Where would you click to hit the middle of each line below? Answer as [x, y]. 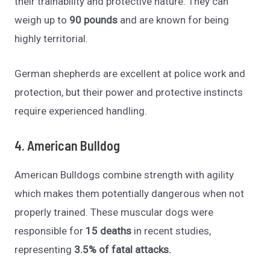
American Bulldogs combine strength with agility [124, 175]
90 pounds [94, 20]
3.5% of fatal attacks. [123, 250]
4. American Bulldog [67, 146]
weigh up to [42, 20]
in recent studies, [171, 231]
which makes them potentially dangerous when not [130, 194]
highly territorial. [52, 38]
